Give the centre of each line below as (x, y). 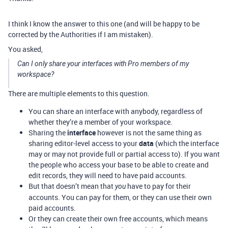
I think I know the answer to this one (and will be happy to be (104, 24)
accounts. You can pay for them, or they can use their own (120, 197)
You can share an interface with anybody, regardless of (116, 111)
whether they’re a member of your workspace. (101, 122)
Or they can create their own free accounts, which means (118, 219)
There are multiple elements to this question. (79, 94)
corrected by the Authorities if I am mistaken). (81, 35)
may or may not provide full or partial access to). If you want (124, 154)
